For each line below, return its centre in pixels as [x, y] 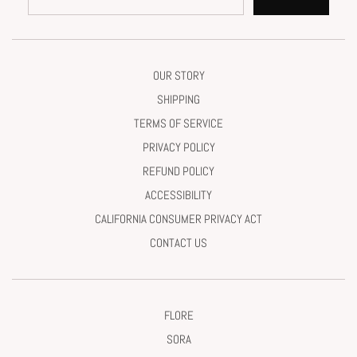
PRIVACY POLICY [178, 147]
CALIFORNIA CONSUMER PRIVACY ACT [178, 219]
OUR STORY [178, 76]
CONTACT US [178, 243]
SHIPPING [178, 100]
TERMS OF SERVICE [178, 124]
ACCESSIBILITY [178, 195]
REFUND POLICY [178, 171]
